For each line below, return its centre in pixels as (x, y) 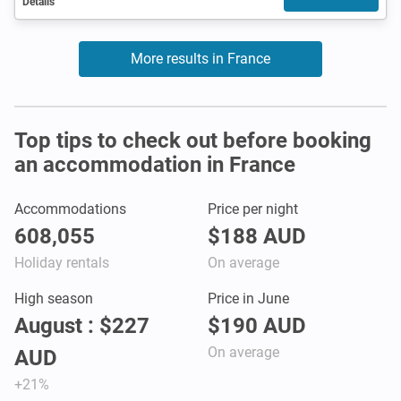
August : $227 (82, 325)
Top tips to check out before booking (193, 140)
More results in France (200, 58)
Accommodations (70, 209)
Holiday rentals (62, 262)
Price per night (253, 209)
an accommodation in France (155, 164)
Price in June (248, 298)
